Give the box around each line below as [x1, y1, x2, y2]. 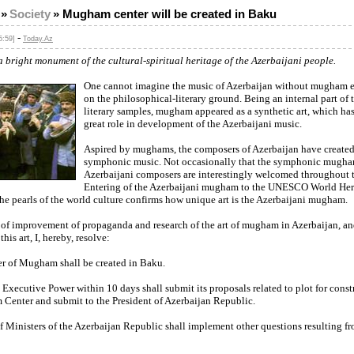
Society [9, 8, 51, 21]
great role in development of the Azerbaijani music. [84, 118, 302, 130]
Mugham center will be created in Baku [62, 8, 277, 21]
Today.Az [23, 35, 53, 43]
